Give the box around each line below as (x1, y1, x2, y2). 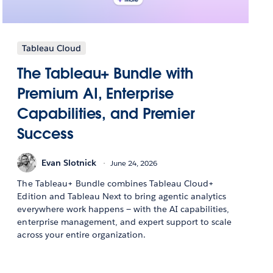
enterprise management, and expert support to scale (17, 216, 232, 228)
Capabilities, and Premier (17, 104, 196, 124)
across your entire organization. (17, 229, 146, 241)
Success (17, 124, 74, 144)
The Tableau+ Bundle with (17, 64, 194, 83)
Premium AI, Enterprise (17, 84, 174, 104)
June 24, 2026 (110, 157, 158, 168)
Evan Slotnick (41, 157, 97, 168)
